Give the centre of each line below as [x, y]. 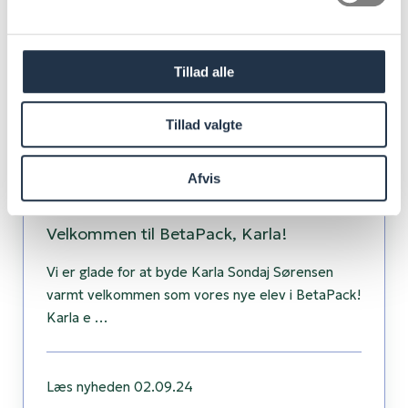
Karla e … [77, 317]
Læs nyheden [88, 386]
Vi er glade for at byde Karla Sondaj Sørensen [190, 271]
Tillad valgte [204, 125]
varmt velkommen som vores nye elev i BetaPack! [204, 294]
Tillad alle [204, 71]
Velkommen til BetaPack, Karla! [167, 234]
